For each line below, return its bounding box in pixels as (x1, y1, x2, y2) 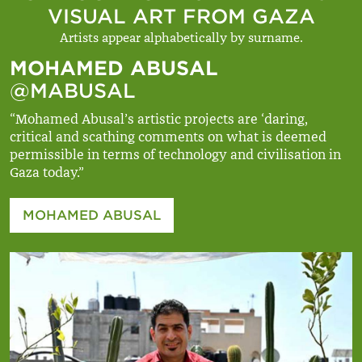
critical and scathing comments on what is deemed (10, 128, 326, 145)
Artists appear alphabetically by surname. (59, 30, 303, 46)
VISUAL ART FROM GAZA (47, 5, 315, 28)
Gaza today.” (10, 164, 84, 181)
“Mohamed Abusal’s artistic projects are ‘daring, (10, 111, 308, 128)
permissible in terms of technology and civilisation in (10, 146, 341, 163)
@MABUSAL (10, 79, 136, 103)
